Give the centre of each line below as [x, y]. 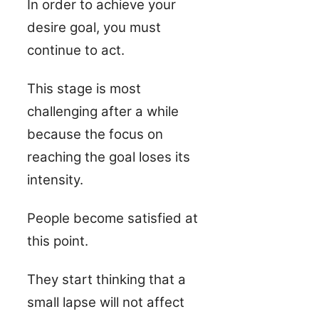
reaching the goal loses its [109, 157]
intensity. [55, 179]
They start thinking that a [106, 279]
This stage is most [84, 88]
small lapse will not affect [106, 302]
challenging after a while [103, 111]
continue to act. [78, 50]
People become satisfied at [113, 218]
